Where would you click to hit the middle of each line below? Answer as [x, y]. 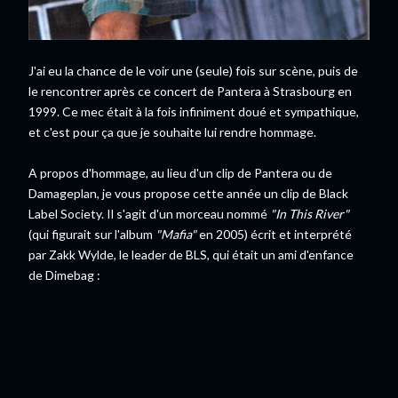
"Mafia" [176, 234]
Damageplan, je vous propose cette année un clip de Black [188, 193]
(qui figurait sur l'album [92, 234]
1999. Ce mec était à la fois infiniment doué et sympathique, [194, 111]
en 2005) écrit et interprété [274, 234]
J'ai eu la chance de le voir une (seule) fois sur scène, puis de [193, 70]
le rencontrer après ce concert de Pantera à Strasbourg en [190, 91]
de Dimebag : [64, 275]
